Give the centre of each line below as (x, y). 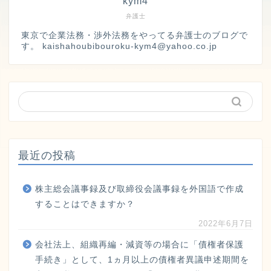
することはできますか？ (85, 204)
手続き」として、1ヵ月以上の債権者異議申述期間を (142, 260)
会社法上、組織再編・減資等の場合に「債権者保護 (139, 245)
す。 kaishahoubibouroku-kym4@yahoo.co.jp (119, 47)
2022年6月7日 (226, 224)
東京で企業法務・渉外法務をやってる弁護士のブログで (135, 36)
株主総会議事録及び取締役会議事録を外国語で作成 (139, 189)
